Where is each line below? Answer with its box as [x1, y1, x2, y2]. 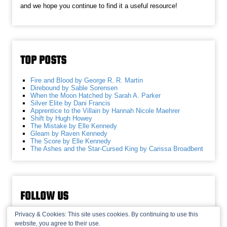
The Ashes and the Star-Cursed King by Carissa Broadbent [30, 145, 204, 153]
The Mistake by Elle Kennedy [30, 122, 118, 130]
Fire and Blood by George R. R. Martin [30, 77, 143, 85]
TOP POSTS [20, 53, 67, 67]
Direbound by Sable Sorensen [30, 84, 118, 92]
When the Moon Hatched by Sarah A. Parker [30, 92, 161, 100]
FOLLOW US [20, 189, 69, 203]
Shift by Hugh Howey [30, 115, 93, 123]
